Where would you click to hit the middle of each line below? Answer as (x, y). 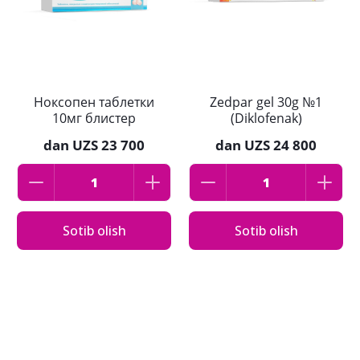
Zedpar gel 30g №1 (266, 102)
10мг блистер (94, 119)
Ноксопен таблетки (94, 102)
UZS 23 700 (108, 145)
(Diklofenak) (266, 119)
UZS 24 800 (280, 145)
